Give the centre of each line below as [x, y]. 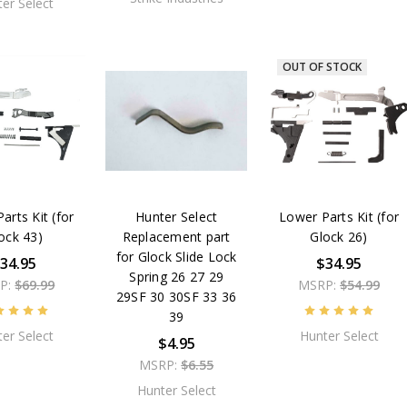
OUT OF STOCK [322, 67]
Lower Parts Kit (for [339, 217]
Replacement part [176, 237]
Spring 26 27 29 [177, 277]
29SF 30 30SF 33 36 [176, 297]
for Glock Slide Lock [176, 257]
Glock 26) [339, 237]
